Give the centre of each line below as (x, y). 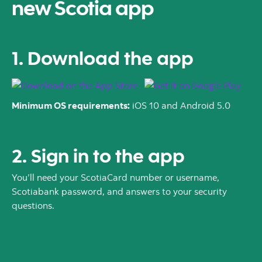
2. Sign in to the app (98, 155)
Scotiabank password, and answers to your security (119, 191)
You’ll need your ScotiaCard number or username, (116, 177)
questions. (33, 205)
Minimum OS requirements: (71, 105)
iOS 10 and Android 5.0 (180, 105)
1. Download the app (103, 58)
